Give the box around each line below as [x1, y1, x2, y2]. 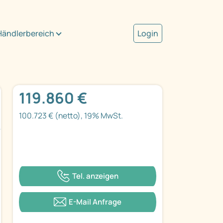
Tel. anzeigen [72, 170, 118, 181]
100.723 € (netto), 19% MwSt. [19, 110, 123, 121]
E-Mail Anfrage [69, 196, 121, 207]
